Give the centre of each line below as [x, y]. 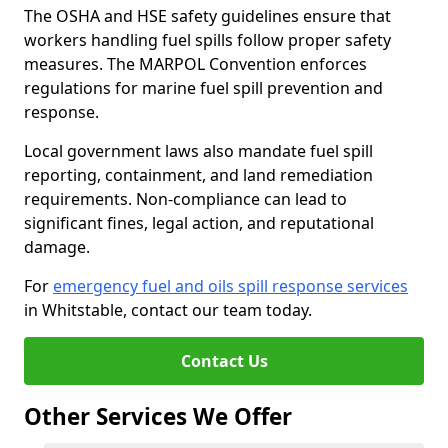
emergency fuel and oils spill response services [230, 286]
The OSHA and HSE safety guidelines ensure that [207, 16]
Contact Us [224, 361]
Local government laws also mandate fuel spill [198, 151]
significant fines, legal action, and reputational [199, 223]
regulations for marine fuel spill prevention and [203, 88]
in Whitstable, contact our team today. [168, 310]
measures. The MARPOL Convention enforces [195, 64]
